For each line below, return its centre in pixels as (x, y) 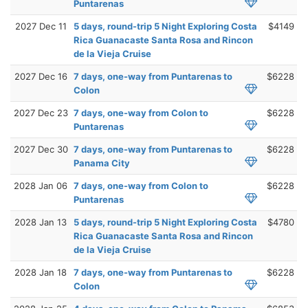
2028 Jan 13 (41, 222)
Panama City (102, 163)
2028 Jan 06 (41, 185)
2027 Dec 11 (41, 26)
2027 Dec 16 (41, 76)
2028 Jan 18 (41, 272)
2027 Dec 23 (41, 112)
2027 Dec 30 (41, 149)
